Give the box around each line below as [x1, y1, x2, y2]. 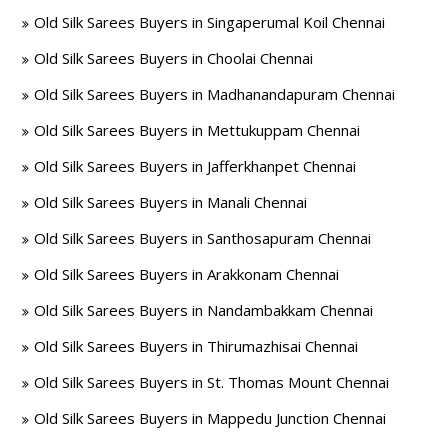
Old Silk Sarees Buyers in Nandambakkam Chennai [34, 300, 374, 320]
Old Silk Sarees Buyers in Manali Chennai [34, 192, 308, 212]
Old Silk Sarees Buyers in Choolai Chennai [34, 48, 314, 68]
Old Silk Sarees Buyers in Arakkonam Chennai [34, 264, 340, 284]
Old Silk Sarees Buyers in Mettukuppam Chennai [34, 120, 361, 140]
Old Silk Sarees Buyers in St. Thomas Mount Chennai [34, 372, 390, 392]
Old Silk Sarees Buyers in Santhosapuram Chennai [34, 228, 372, 248]
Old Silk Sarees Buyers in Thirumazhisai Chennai [34, 336, 359, 356]
